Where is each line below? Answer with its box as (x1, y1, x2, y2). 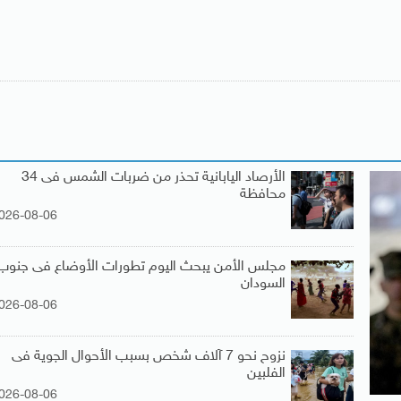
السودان (241, 275, 286, 293)
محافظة (240, 185, 286, 203)
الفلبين (247, 364, 286, 382)
